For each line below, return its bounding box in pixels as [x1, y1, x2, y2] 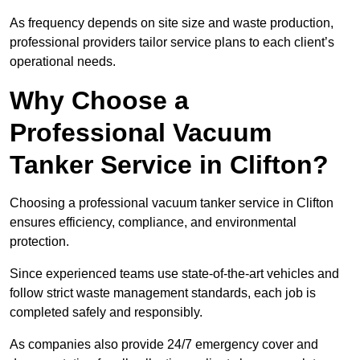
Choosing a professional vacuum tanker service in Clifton [10, 196, 333, 211]
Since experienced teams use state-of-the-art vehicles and [10, 267, 339, 281]
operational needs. [10, 55, 116, 69]
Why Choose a [10, 86, 189, 116]
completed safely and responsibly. [10, 305, 202, 320]
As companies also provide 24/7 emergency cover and [10, 337, 318, 352]
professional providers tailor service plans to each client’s [10, 35, 334, 50]
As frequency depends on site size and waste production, [10, 16, 333, 31]
